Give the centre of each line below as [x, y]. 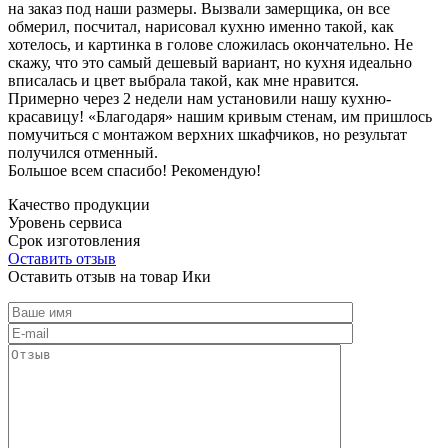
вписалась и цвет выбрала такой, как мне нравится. [183, 80]
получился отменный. [83, 152]
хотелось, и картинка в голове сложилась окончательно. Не [210, 44]
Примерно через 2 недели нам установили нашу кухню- [199, 98]
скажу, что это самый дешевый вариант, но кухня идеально [210, 62]
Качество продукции [79, 204]
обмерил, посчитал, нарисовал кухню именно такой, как [201, 26]
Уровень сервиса [65, 222]
